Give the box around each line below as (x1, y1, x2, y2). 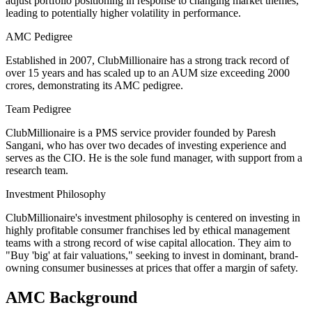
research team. (6, 164, 68, 176)
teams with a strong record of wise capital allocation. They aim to (6, 236, 291, 249)
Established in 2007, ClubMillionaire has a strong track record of (6, 54, 289, 66)
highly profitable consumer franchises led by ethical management (6, 224, 290, 236)
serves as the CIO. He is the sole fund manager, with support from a (6, 151, 302, 164)
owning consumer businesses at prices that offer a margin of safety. (6, 261, 298, 274)
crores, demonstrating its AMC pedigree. (6, 79, 183, 91)
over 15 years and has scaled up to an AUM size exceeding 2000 (6, 66, 290, 79)
